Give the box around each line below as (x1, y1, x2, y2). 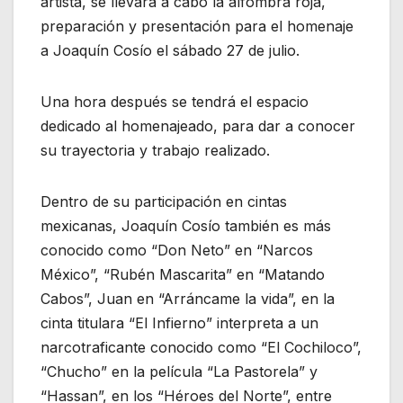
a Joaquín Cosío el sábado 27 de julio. (40, 41, 300, 60)
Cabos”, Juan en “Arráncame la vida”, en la (40, 290, 335, 309)
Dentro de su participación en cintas (40, 193, 287, 211)
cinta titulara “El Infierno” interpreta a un (40, 314, 318, 333)
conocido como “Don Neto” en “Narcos (40, 241, 313, 260)
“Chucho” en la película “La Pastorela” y (40, 363, 318, 381)
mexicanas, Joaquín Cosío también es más (40, 217, 331, 236)
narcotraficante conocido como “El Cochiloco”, (40, 338, 362, 357)
